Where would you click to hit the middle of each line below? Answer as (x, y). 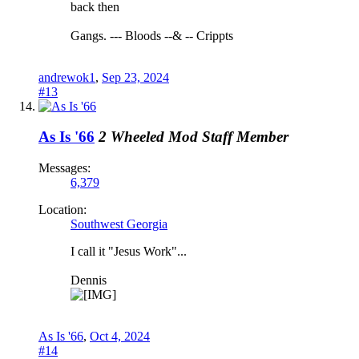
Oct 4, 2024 (120, 337)
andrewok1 (67, 77)
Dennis (89, 280)
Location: (63, 210)
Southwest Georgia (119, 224)
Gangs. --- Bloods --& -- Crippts (152, 35)
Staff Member (245, 137)
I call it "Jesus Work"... (129, 252)
